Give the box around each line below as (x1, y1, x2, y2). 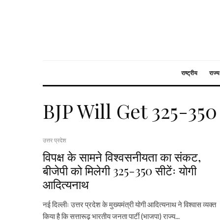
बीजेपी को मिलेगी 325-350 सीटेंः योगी (43, 163, 196, 178)
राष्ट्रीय (181, 69, 197, 77)
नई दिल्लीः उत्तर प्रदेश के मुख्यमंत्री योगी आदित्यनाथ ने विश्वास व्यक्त (43, 200, 216, 209)
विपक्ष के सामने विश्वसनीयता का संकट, (43, 149, 201, 165)
